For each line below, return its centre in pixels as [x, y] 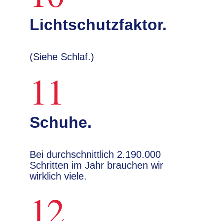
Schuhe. [61, 122]
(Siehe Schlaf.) [62, 57]
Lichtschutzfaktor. [98, 25]
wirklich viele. [58, 176]
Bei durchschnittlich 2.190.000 [95, 154]
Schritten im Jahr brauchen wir [96, 165]
